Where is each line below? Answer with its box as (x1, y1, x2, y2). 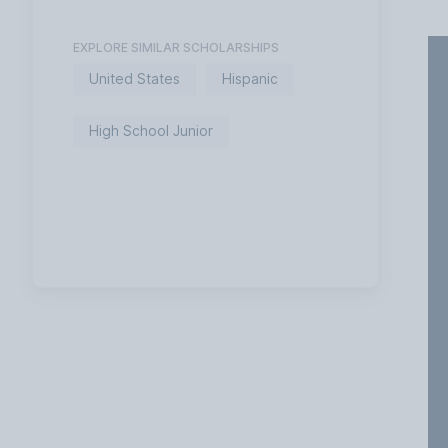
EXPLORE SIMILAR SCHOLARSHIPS (73, 40, 280, 56)
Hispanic (222, 70, 279, 88)
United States (89, 70, 181, 88)
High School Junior (89, 122, 214, 140)
